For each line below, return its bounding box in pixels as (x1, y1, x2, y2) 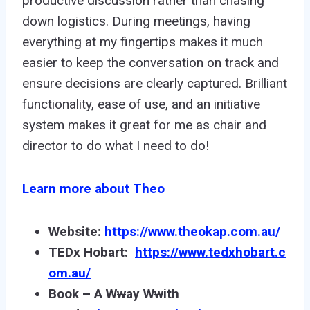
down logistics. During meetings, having (22, 12, 250, 29)
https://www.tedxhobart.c (135, 244, 286, 260)
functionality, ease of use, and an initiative (22, 95, 260, 112)
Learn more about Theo (22, 180, 165, 197)
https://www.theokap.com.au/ (104, 223, 280, 239)
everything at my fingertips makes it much (22, 33, 263, 50)
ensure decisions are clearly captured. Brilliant (22, 75, 287, 91)
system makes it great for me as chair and (22, 116, 266, 133)
